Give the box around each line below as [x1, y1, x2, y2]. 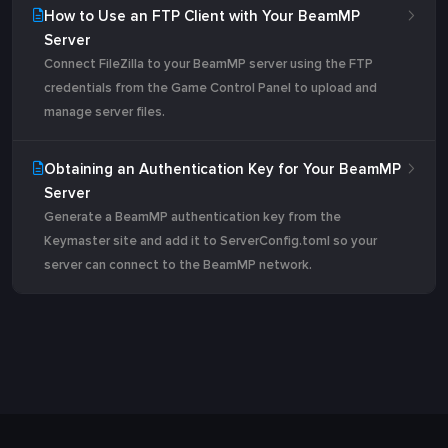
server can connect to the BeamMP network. [44, 257, 312, 273]
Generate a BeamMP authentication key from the [44, 209, 341, 225]
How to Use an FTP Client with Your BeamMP [44, 7, 360, 25]
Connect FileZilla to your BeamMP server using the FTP [44, 56, 373, 72]
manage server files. [44, 104, 165, 120]
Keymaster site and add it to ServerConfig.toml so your [44, 233, 377, 249]
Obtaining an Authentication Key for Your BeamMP [44, 160, 401, 178]
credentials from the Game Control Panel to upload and [44, 80, 377, 96]
